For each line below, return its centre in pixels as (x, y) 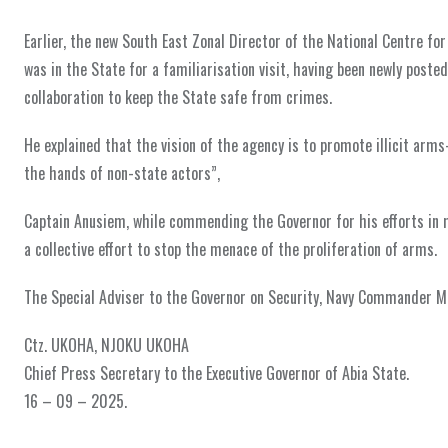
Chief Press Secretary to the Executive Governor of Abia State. (216, 372)
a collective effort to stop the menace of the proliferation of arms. (230, 248)
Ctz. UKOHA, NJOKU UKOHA (106, 344)
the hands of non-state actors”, (122, 172)
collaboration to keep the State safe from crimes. (178, 96)
